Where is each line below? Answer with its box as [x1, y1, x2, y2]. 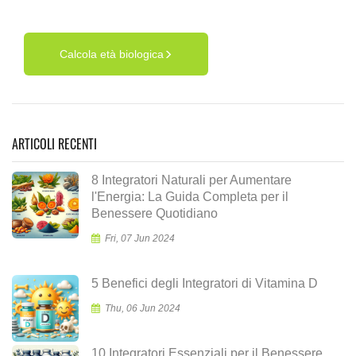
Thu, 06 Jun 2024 [105, 302, 180, 314]
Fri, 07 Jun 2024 [105, 232, 175, 244]
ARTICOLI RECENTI [12, 134, 97, 153]
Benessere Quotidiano [91, 206, 218, 220]
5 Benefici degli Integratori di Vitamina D [91, 276, 318, 290]
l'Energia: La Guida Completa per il [91, 189, 288, 203]
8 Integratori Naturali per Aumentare [91, 172, 292, 187]
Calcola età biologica [60, 48, 164, 60]
